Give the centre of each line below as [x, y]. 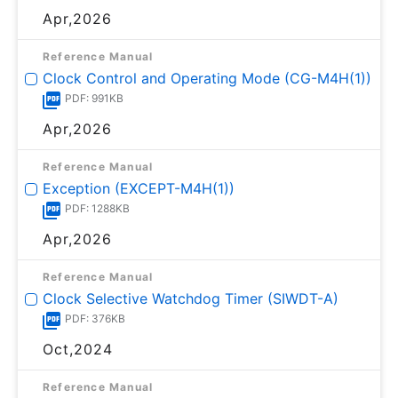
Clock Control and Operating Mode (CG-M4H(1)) [207, 78]
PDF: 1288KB [97, 208]
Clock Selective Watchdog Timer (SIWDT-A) [191, 298]
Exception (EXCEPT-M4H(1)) [139, 188]
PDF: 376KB [95, 318]
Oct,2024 [78, 349]
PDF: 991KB [94, 98]
